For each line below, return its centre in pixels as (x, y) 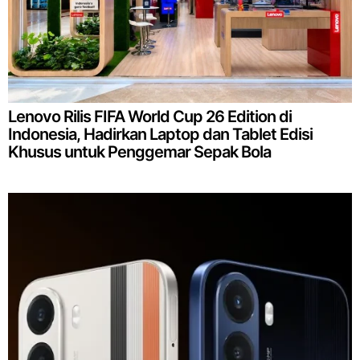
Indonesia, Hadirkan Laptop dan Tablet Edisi (160, 134)
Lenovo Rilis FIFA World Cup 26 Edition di (150, 116)
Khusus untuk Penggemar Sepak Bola (139, 151)
